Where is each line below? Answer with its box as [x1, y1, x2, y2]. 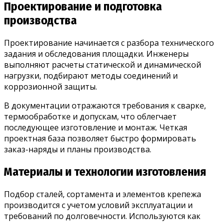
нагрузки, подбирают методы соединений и [4, 70, 178, 81]
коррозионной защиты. [4, 81, 97, 92]
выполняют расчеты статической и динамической [4, 59, 201, 70]
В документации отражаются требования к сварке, [4, 100, 206, 111]
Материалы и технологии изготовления [4, 164, 206, 179]
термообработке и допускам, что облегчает [4, 111, 177, 122]
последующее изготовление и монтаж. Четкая [4, 121, 187, 133]
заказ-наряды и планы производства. [4, 143, 151, 155]
